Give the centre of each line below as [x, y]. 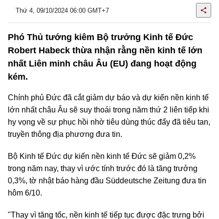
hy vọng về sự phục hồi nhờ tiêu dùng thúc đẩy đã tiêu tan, [109, 122]
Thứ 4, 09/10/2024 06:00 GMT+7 [62, 10]
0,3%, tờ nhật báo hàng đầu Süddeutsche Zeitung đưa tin [107, 181]
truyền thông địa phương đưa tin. [65, 134]
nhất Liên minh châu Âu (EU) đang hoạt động [102, 64]
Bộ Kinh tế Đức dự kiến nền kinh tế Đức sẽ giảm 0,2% [102, 156]
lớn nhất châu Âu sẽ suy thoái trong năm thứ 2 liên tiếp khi [109, 110]
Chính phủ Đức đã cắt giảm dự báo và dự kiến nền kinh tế [108, 98]
